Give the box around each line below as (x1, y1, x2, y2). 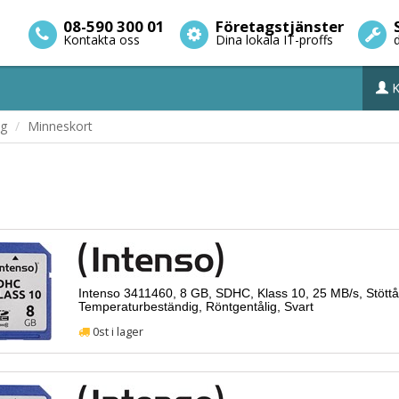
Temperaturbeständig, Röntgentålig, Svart (77, 299, 313, 313)
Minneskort (28, 118, 93, 134)
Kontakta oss (63, 31, 141, 48)
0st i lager (89, 324, 143, 339)
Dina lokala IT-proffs (215, 31, 333, 48)
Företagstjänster (215, 16, 344, 37)
